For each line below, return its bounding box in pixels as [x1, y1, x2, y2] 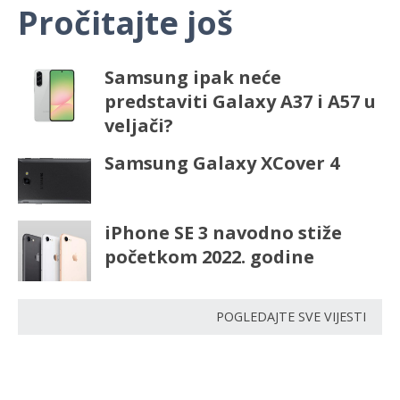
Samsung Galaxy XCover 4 [104, 150, 339, 175]
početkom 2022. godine [104, 244, 314, 269]
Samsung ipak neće [104, 64, 281, 89]
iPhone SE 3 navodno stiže [104, 220, 342, 245]
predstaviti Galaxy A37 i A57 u [104, 88, 376, 113]
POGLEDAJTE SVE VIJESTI [216, 307, 366, 325]
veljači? [104, 112, 173, 137]
